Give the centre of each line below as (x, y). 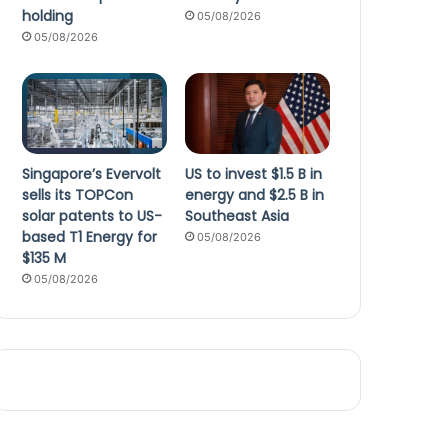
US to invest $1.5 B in (254, 174)
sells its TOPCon (78, 195)
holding (48, 15)
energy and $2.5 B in (255, 195)
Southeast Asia (237, 216)
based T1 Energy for (90, 237)
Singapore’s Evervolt (92, 174)
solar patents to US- (92, 216)
